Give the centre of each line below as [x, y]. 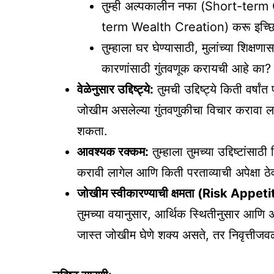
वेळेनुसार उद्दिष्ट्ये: [115, 90]
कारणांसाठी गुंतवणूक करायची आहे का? [186, 69]
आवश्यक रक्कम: [113, 152]
